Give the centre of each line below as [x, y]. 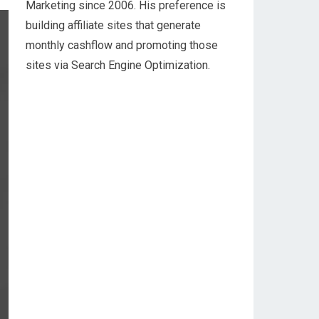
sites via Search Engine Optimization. [118, 65]
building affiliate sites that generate [113, 25]
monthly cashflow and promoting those [122, 45]
